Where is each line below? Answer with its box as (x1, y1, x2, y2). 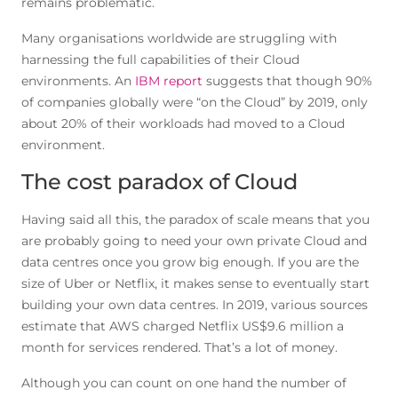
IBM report (135, 73, 203, 89)
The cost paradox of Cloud (21, 169, 298, 195)
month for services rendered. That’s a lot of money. (21, 339, 338, 355)
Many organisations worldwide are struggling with (21, 30, 337, 46)
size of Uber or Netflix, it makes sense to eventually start (21, 275, 370, 291)
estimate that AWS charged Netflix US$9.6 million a (21, 318, 344, 334)
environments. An (21, 73, 135, 89)
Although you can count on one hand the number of (21, 375, 346, 391)
